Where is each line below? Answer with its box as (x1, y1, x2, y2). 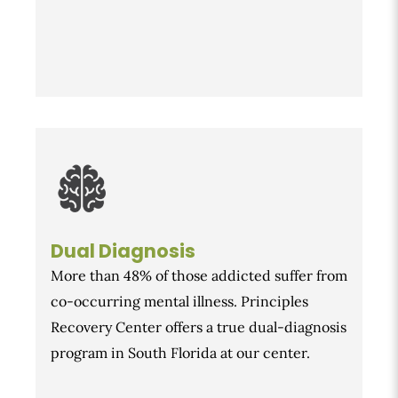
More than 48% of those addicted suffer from (51, 267, 347, 285)
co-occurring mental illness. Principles (51, 292, 308, 311)
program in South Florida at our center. (51, 344, 310, 362)
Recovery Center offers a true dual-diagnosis (51, 318, 346, 337)
